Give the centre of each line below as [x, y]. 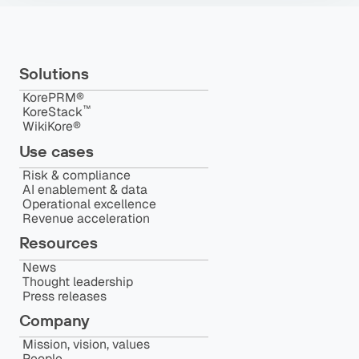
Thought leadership [77, 281]
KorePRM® [53, 98]
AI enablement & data [85, 190]
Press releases [64, 296]
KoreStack [52, 112]
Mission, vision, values [86, 345]
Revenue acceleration [86, 219]
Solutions [54, 74]
